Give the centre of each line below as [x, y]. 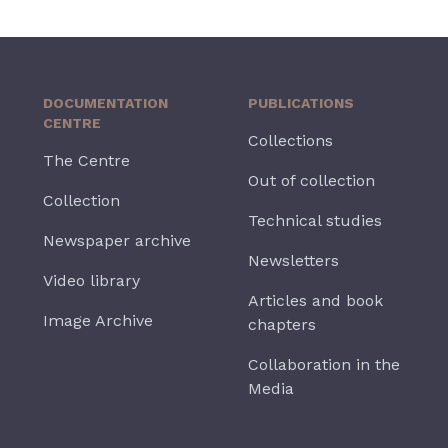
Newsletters [293, 260]
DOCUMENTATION [105, 103]
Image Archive [97, 320]
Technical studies [314, 220]
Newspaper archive [116, 240]
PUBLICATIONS [300, 103]
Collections [290, 140]
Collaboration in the [323, 364]
